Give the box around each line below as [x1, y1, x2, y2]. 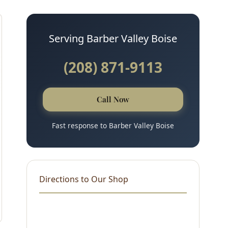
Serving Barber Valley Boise [49, 31, 177, 45]
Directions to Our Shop [39, 173, 128, 185]
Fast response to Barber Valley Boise [52, 120, 174, 130]
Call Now [97, 94, 129, 104]
